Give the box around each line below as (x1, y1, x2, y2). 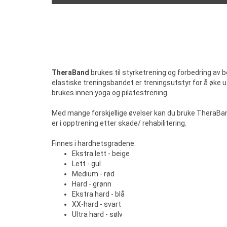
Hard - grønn (72, 180, 113, 188)
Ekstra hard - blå (72, 190, 125, 198)
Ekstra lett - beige (72, 149, 130, 158)
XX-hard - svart (72, 200, 121, 208)
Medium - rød (72, 170, 115, 178)
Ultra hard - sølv (72, 210, 123, 218)
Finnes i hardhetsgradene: (52, 139, 136, 147)
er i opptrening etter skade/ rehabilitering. (52, 119, 186, 127)
